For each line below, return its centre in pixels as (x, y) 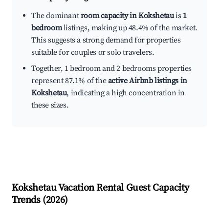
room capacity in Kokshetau (127, 16)
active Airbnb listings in (147, 81)
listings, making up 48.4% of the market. (130, 28)
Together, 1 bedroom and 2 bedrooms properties (112, 69)
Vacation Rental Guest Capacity (123, 188)
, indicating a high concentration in (126, 93)
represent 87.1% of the (70, 81)
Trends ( (29, 200)
